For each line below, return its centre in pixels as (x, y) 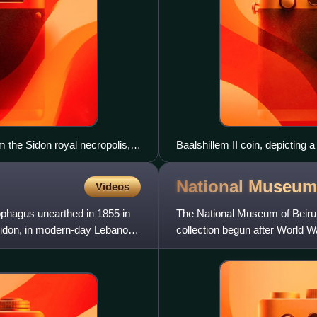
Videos (113, 187)
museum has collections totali (244, 246)
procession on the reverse (236, 161)
